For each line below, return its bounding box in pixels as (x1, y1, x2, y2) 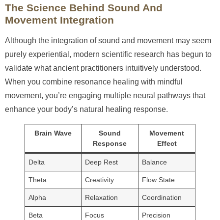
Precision (142, 211, 171, 219)
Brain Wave (34, 129, 72, 137)
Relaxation (85, 193, 118, 201)
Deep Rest (85, 158, 118, 166)
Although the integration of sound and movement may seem (5, 36, 211, 45)
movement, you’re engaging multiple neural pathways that (5, 91, 205, 100)
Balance (142, 158, 167, 166)
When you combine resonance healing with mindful (5, 77, 183, 86)
